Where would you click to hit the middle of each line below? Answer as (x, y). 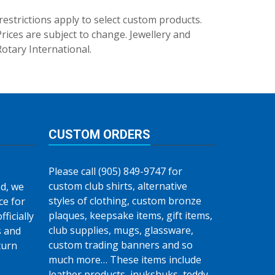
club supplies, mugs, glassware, (121, 230)
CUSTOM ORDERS (99, 134)
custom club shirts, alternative (118, 186)
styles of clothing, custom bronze (125, 201)
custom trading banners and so (120, 245)
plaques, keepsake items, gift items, (130, 215)
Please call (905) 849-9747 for (115, 171)
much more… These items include (125, 260)
